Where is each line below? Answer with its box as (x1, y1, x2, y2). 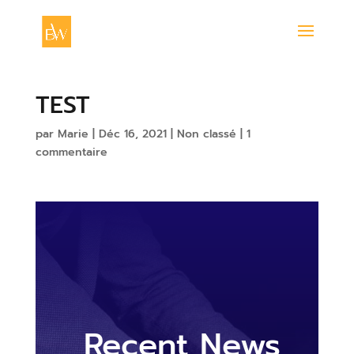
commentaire (35, 144, 107, 160)
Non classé (176, 126, 236, 142)
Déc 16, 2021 (98, 126, 167, 142)
